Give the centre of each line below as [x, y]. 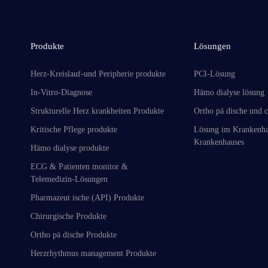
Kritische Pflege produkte [74, 129]
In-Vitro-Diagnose [62, 92]
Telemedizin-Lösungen [69, 179]
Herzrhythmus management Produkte [94, 253]
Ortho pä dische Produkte [74, 234]
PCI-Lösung [214, 74]
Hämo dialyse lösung [229, 92]
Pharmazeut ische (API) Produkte [88, 197]
